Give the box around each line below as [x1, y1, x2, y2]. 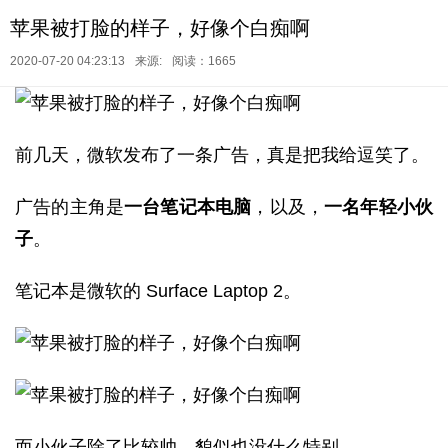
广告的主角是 [15, 197, 125, 217]
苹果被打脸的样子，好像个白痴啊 [10, 17, 310, 39]
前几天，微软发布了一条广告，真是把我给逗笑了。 [15, 145, 429, 165]
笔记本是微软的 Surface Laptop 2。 [15, 281, 301, 301]
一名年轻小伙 [324, 197, 434, 217]
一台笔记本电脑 [124, 197, 252, 217]
